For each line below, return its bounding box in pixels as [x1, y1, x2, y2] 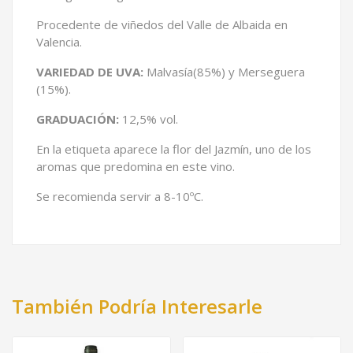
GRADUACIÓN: [36, 110, 119, 127]
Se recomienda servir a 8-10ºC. [36, 188, 203, 204]
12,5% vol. [119, 110, 178, 127]
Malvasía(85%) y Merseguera [143, 63, 305, 80]
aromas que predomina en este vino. [36, 158, 235, 174]
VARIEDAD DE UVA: [36, 63, 143, 80]
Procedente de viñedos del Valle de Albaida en [36, 16, 288, 32]
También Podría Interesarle [12, 292, 262, 319]
